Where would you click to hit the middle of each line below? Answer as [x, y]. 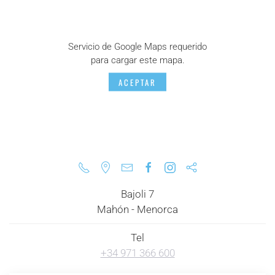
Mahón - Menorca [137, 210]
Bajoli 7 [137, 194]
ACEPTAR [137, 82]
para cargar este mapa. [137, 60]
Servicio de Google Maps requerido [137, 46]
